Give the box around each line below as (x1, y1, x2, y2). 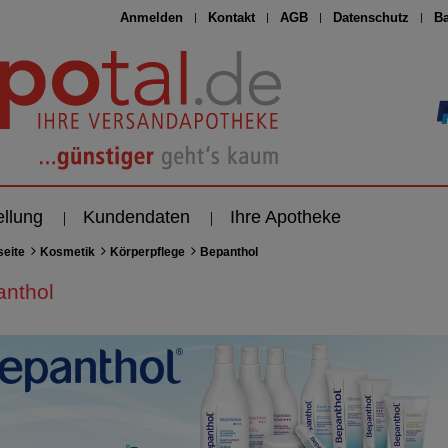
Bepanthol (199, 244, 258, 259)
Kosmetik (39, 244, 95, 259)
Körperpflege (109, 244, 185, 259)
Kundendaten (83, 206, 191, 227)
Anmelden (120, 10, 184, 26)
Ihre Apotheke (230, 206, 342, 227)
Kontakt (208, 10, 256, 26)
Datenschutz (333, 10, 410, 26)
